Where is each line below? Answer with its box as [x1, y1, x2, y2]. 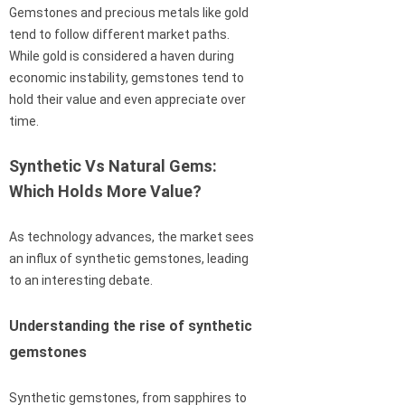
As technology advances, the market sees [9, 230, 254, 245]
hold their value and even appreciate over [9, 92, 246, 108]
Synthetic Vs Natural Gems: [9, 156, 217, 176]
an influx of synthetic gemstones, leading [9, 251, 249, 267]
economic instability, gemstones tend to [9, 71, 244, 86]
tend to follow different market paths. [9, 27, 230, 42]
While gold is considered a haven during [9, 49, 234, 64]
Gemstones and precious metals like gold [9, 5, 249, 21]
